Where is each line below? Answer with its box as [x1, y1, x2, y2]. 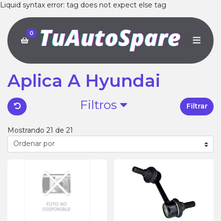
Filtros [79, 97, 120, 112]
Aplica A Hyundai [7, 70, 160, 91]
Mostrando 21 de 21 [7, 126, 73, 135]
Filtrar [186, 102, 208, 111]
